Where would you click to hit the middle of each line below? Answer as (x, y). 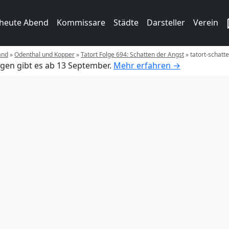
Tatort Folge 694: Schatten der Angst (132, 54)
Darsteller (166, 22)
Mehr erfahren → (147, 65)
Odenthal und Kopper (44, 54)
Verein (206, 22)
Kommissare (81, 22)
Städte (126, 22)
